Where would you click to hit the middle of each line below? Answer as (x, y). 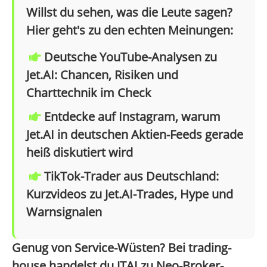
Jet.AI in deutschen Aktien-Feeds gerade (135, 135)
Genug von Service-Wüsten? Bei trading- (122, 248)
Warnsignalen (64, 212)
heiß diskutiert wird (80, 153)
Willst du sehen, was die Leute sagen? (129, 13)
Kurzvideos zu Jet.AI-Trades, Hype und (130, 194)
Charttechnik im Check (89, 93)
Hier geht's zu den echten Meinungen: (130, 30)
